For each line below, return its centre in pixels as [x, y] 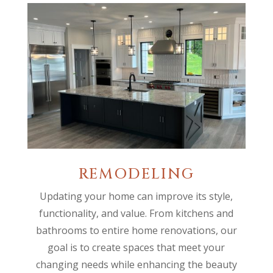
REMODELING [136, 174]
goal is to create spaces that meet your [136, 247]
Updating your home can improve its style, [136, 196]
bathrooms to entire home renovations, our [136, 230]
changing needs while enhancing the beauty [136, 264]
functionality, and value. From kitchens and [136, 213]
